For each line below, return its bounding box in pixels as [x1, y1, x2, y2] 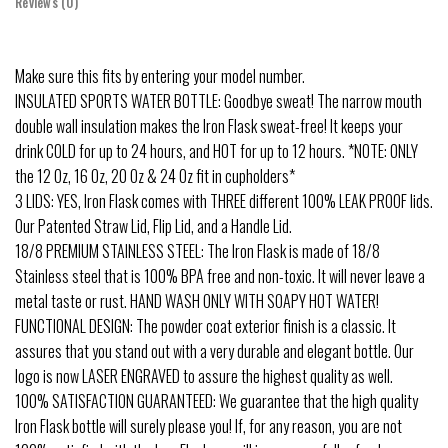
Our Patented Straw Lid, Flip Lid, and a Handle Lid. [15, 214, 292, 239]
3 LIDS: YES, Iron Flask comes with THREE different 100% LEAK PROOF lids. [15, 189, 433, 214]
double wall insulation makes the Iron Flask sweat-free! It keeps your [15, 114, 403, 139]
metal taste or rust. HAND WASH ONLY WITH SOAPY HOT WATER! [15, 289, 379, 314]
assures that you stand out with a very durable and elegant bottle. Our [15, 339, 414, 364]
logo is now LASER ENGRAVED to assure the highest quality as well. [15, 364, 393, 389]
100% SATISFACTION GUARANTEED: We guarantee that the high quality [15, 389, 418, 414]
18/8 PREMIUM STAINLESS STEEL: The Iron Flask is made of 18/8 [15, 239, 380, 264]
